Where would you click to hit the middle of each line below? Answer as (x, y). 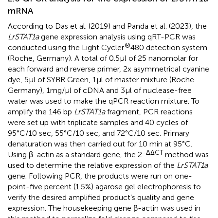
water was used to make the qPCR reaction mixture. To (104, 101)
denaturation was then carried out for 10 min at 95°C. (100, 144)
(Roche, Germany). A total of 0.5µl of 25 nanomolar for (103, 58)
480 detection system (169, 47)
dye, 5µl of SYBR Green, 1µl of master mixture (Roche (101, 79)
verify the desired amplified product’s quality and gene (101, 197)
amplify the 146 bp (41, 111)
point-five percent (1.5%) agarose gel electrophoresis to (104, 186)
